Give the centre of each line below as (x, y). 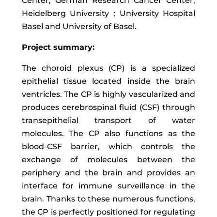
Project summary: (58, 47)
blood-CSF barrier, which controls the (108, 147)
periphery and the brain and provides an (108, 173)
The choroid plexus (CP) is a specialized (108, 68)
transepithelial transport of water (108, 120)
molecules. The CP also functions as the (108, 133)
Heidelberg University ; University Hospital (108, 13)
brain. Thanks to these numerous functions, (108, 199)
